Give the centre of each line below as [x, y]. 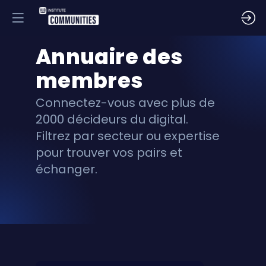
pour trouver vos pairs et [109, 152]
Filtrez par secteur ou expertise [128, 136]
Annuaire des [109, 57]
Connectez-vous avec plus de [125, 102]
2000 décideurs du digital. [113, 119]
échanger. [66, 169]
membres [89, 80]
